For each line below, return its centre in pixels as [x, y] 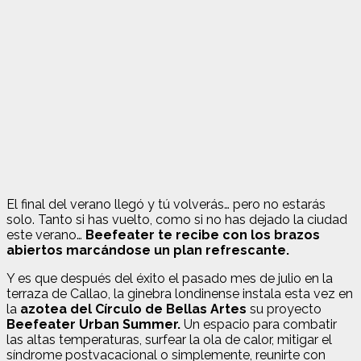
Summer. [151, 324]
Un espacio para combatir [259, 324]
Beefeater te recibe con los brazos [203, 234]
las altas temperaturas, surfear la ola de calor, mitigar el [169, 339]
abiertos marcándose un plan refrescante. [148, 250]
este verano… [46, 234]
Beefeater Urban [63, 324]
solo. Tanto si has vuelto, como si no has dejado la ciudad [177, 219]
